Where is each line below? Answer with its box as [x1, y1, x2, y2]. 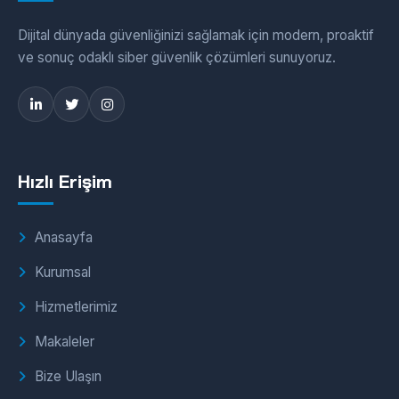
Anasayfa [35, 229, 93, 246]
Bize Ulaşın [35, 368, 102, 385]
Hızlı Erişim [18, 169, 112, 193]
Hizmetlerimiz [35, 298, 118, 315]
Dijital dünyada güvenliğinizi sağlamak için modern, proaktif [18, 27, 374, 44]
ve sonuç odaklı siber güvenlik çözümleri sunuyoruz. [18, 49, 336, 66]
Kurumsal [35, 264, 91, 281]
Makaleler [35, 333, 94, 350]
